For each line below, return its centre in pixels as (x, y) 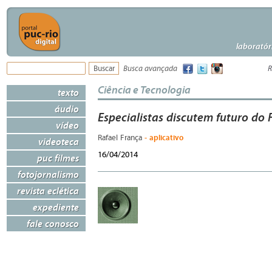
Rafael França (121, 138)
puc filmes (58, 158)
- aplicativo (164, 138)
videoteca (59, 141)
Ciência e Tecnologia (144, 90)
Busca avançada (150, 69)
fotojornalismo (48, 174)
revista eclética (48, 191)
